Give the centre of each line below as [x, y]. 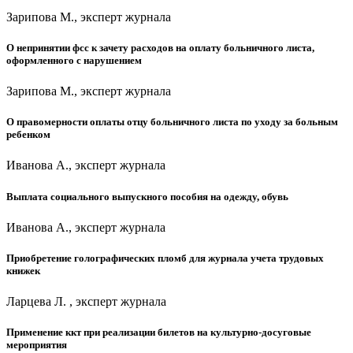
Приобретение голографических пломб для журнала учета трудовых [165, 258]
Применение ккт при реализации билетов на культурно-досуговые [159, 333]
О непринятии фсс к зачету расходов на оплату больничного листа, [160, 47]
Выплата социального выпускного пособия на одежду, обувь [147, 196]
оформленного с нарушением [74, 60]
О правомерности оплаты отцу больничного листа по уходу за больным [172, 122]
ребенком [28, 135]
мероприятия [37, 345]
